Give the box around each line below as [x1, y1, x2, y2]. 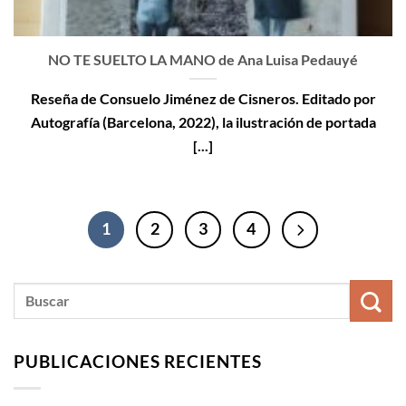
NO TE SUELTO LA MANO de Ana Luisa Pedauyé [48, 50, 358, 68]
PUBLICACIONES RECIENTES [14, 350, 263, 372]
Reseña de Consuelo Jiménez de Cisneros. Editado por [30, 89, 376, 107]
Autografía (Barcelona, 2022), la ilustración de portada [30, 112, 376, 130]
